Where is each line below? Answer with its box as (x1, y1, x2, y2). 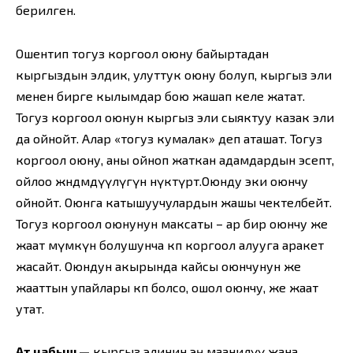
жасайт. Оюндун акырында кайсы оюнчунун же (16, 258, 301, 273)
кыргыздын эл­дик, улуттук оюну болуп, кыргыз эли (16, 66, 332, 82)
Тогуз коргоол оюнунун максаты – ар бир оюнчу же (16, 215, 328, 231)
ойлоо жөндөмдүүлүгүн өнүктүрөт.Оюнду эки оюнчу (16, 173, 308, 188)
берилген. (16, 2, 76, 18)
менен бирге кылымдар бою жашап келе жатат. (16, 87, 305, 103)
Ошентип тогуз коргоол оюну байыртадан (16, 45, 269, 61)
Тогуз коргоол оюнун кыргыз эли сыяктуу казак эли (16, 109, 334, 124)
